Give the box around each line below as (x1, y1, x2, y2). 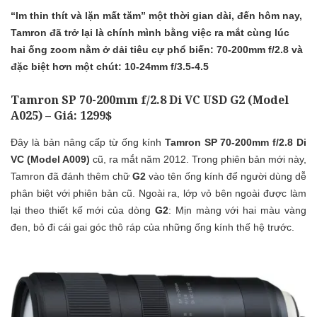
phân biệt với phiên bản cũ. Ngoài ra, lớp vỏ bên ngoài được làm (11, 187, 306, 199)
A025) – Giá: (11, 108, 80, 124)
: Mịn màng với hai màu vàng (168, 204, 307, 216)
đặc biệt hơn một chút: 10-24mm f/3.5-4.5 (11, 61, 209, 73)
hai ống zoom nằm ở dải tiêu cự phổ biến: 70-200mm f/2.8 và (11, 44, 303, 56)
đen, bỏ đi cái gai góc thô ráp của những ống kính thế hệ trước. (11, 221, 294, 233)
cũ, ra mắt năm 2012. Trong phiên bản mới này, (90, 153, 306, 165)
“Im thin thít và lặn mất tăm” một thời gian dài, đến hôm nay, (11, 10, 302, 22)
